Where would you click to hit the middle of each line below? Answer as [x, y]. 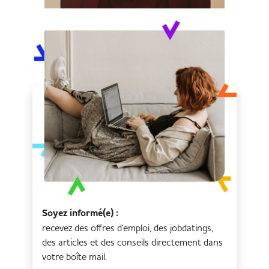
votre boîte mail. [75, 256]
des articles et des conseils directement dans [133, 242]
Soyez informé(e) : [80, 213]
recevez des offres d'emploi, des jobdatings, [128, 227]
